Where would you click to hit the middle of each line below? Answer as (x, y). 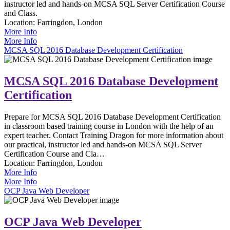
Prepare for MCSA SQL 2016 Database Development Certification (112, 117)
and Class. (21, 13)
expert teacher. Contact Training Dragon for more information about (114, 135)
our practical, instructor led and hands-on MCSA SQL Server (103, 144)
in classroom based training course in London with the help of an (109, 126)
